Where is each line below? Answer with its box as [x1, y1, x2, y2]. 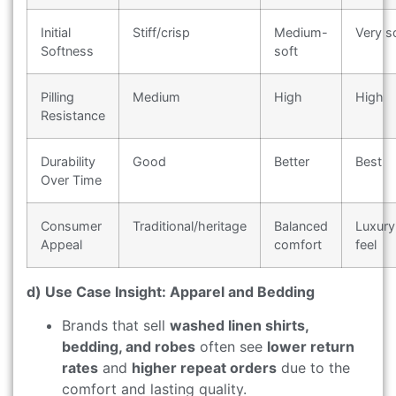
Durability [41, 153, 95, 169]
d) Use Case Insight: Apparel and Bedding [27, 282, 315, 301]
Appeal [41, 236, 82, 252]
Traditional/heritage [133, 217, 247, 233]
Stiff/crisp [133, 24, 190, 40]
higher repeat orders [132, 359, 277, 377]
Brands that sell [62, 316, 170, 335]
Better [274, 153, 309, 169]
